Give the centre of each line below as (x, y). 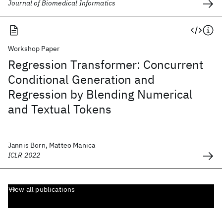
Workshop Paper (34, 49)
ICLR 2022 (24, 155)
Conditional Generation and (81, 79)
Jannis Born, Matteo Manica (52, 145)
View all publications (42, 189)
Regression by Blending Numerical (100, 94)
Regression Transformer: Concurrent (106, 64)
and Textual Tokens (60, 109)
